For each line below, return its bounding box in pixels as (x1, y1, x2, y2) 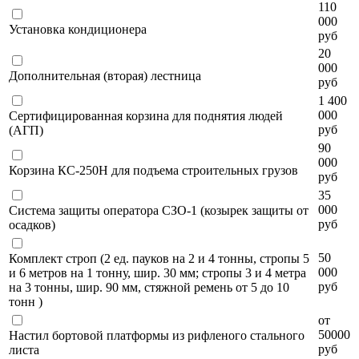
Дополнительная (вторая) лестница (9, 68, 201, 83)
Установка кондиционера (9, 22, 147, 36)
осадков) (9, 217, 55, 232)
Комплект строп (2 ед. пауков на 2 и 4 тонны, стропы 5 (9, 251, 309, 265)
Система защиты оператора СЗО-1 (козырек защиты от (9, 203, 309, 217)
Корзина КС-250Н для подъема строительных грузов (9, 163, 298, 177)
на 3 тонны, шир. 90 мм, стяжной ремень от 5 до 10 (9, 280, 289, 294)
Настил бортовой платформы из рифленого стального (9, 328, 305, 342)
